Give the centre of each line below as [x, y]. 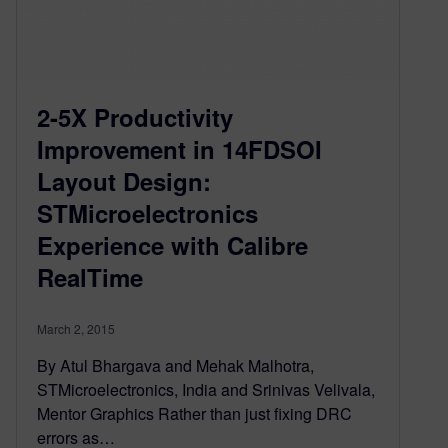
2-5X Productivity [135, 116]
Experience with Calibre [172, 244]
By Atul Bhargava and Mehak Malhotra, [175, 365]
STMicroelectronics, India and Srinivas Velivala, [206, 389]
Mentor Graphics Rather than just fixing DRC [194, 413]
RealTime [90, 276]
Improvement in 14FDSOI [179, 148]
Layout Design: [124, 180]
